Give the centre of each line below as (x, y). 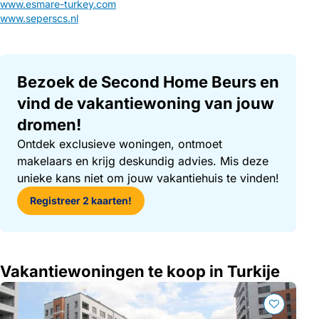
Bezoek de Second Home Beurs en (148, 82)
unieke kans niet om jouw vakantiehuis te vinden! (148, 178)
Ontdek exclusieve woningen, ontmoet (120, 144)
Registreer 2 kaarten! (81, 200)
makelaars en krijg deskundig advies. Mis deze (143, 161)
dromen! (49, 125)
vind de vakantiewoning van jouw (146, 103)
